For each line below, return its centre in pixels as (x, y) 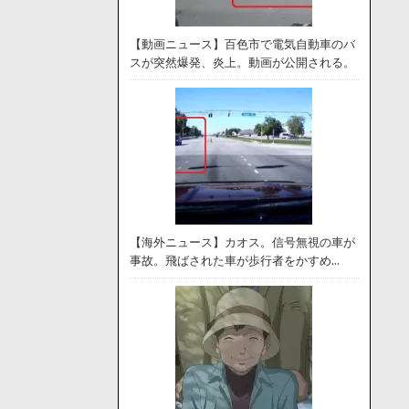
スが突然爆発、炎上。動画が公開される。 (242, 63)
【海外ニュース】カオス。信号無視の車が (242, 242)
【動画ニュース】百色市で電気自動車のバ (242, 44)
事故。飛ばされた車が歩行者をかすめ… (234, 261)
